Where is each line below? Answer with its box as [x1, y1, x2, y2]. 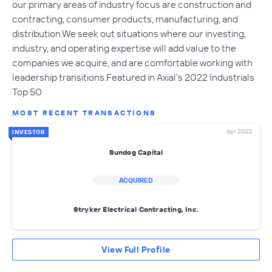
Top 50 [12, 86, 42, 98]
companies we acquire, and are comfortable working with [12, 56, 253, 69]
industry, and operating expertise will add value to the [12, 42, 236, 55]
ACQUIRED [119, 176, 153, 185]
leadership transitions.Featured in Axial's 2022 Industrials [12, 71, 254, 84]
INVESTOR [12, 128, 45, 137]
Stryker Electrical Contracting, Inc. [73, 204, 199, 214]
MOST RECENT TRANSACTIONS [12, 108, 157, 118]
